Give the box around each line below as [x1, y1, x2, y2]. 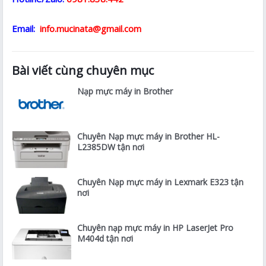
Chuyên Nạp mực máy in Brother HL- [77, 131, 220, 142]
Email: [12, 22, 36, 34]
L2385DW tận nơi [77, 141, 145, 153]
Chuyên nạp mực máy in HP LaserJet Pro [77, 222, 234, 234]
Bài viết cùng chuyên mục [12, 62, 154, 78]
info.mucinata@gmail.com [37, 22, 142, 34]
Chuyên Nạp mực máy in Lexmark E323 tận [77, 176, 244, 188]
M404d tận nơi [77, 233, 134, 245]
